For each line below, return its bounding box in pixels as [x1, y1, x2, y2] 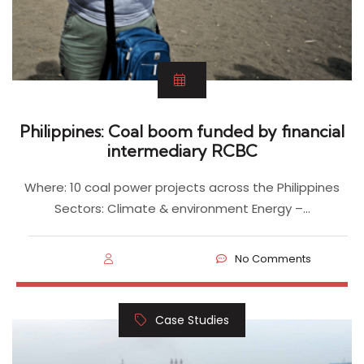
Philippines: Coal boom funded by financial [19, 120, 344, 141]
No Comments [235, 250, 312, 266]
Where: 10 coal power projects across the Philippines [24, 178, 340, 196]
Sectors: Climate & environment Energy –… [54, 199, 310, 217]
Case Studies [155, 311, 229, 328]
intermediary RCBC [106, 140, 258, 161]
